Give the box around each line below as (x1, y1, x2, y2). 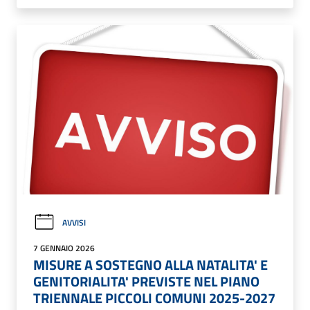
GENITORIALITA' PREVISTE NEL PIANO (33, 271, 259, 293)
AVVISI (62, 215, 86, 229)
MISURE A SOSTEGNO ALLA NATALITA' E (33, 254, 268, 276)
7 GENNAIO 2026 (33, 241, 95, 255)
